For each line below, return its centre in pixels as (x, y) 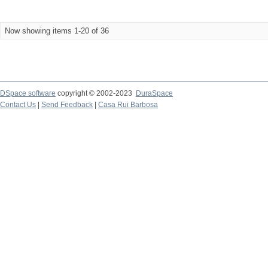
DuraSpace (154, 93)
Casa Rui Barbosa (128, 105)
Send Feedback (67, 105)
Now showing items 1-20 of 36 (57, 31)
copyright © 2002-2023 (96, 93)
